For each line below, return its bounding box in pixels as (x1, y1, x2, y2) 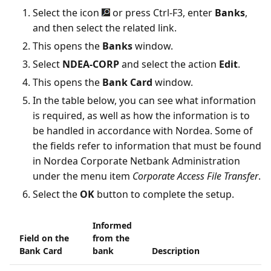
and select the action (119, 57, 219, 71)
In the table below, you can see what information (33, 94, 256, 107)
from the (93, 232, 129, 244)
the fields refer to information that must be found (33, 139, 261, 152)
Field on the (19, 232, 69, 244)
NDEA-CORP (62, 57, 119, 71)
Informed (93, 220, 132, 231)
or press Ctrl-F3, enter (110, 6, 215, 19)
